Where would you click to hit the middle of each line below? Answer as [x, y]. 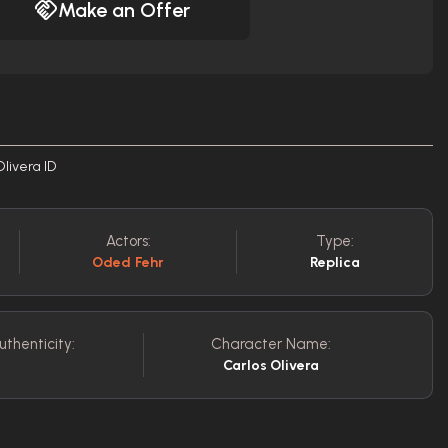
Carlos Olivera [270, 365]
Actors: [128, 241]
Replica [334, 262]
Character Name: [270, 344]
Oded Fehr [128, 262]
